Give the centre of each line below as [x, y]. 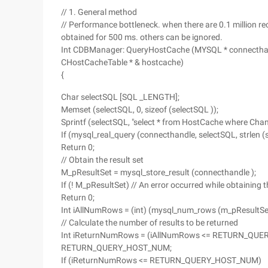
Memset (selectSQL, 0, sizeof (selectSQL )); [140, 109]
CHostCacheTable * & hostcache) [122, 62]
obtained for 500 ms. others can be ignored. [142, 37]
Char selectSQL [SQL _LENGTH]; [120, 97]
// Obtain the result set [102, 160]
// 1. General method [99, 12]
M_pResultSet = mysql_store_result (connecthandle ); [159, 172]
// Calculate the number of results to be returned [150, 223]
